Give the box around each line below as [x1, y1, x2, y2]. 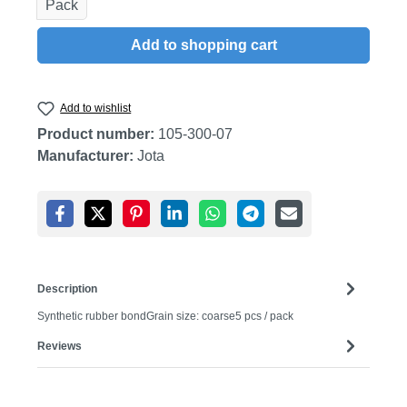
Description [37, 282, 97, 295]
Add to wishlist [60, 102, 132, 114]
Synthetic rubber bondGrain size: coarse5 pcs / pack [37, 310, 293, 323]
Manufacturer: [37, 148, 134, 164]
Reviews [37, 339, 82, 352]
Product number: [37, 126, 158, 143]
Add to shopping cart [130, 37, 277, 53]
